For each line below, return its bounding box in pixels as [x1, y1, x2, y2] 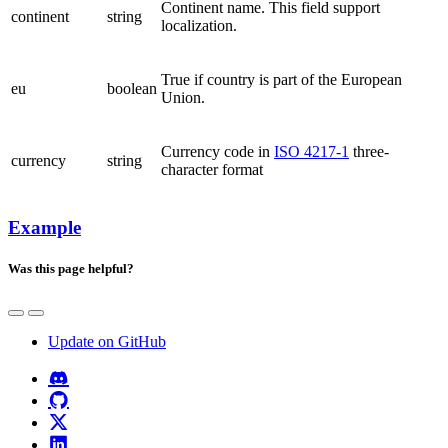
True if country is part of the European [161, 70, 402, 88]
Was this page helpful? [8, 260, 134, 276]
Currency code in [161, 142, 274, 160]
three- [349, 142, 389, 160]
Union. [161, 88, 205, 106]
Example [8, 216, 81, 238]
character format [161, 160, 263, 178]
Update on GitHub [48, 332, 166, 350]
